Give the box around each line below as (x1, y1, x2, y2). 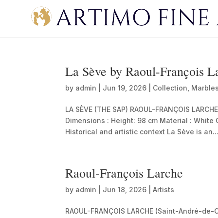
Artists (153, 185, 175, 194)
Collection (153, 84, 188, 92)
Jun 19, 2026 (103, 84, 147, 92)
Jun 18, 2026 (103, 185, 147, 194)
